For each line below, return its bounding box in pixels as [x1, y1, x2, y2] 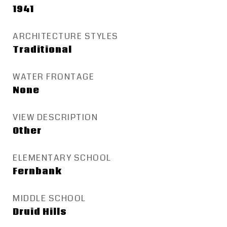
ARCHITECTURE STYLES [13, 30, 119, 43]
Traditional [13, 44, 72, 56]
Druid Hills [13, 206, 67, 218]
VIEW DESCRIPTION [13, 111, 98, 124]
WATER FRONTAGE [13, 70, 94, 83]
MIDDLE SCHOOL [13, 192, 86, 205]
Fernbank [13, 166, 62, 177]
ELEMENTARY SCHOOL [13, 152, 111, 164]
